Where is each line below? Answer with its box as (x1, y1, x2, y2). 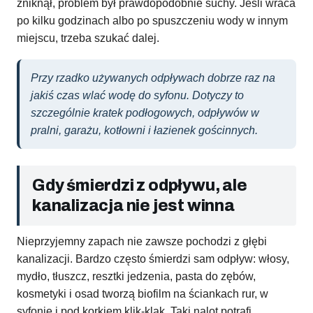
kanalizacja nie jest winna (32, 197, 235, 215)
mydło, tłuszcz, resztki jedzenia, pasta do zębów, (17, 270, 256, 283)
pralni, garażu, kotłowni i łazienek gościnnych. (31, 124, 258, 137)
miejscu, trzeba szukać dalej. (17, 32, 159, 45)
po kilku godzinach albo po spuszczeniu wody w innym (17, 15, 288, 27)
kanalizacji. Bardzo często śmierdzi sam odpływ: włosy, (17, 253, 289, 265)
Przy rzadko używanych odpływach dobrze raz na (31, 72, 275, 85)
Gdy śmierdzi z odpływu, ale (32, 177, 247, 195)
